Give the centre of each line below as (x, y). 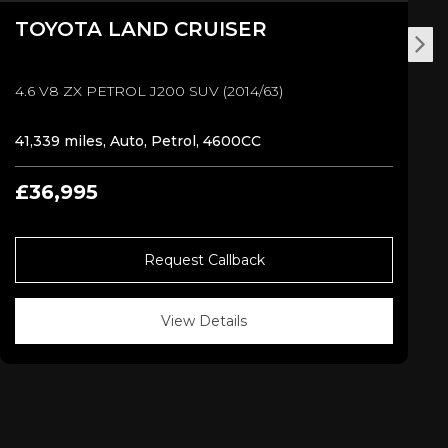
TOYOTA (61, 28)
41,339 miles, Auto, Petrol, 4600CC (138, 140)
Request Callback (204, 259)
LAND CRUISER (187, 28)
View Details (204, 320)
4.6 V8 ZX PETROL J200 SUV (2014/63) (149, 90)
